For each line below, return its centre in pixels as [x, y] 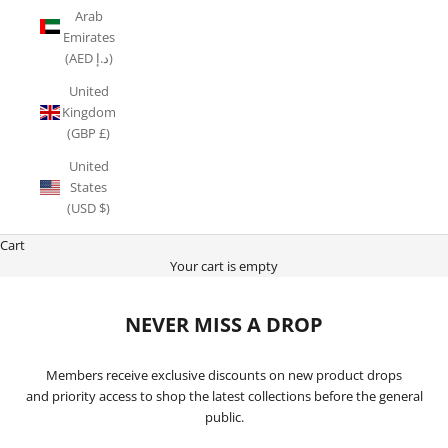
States [88, 186]
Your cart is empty [224, 265]
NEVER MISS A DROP [224, 324]
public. [224, 416]
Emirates [88, 36]
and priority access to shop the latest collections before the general [224, 395]
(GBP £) [88, 132]
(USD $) [88, 207]
